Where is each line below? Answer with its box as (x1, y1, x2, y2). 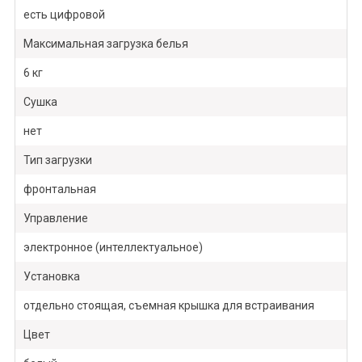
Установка (23, 270, 80, 284)
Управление (23, 212, 88, 225)
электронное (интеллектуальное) (23, 241, 203, 255)
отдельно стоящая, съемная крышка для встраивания (23, 299, 314, 313)
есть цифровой (23, 8, 105, 22)
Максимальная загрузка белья (23, 37, 188, 51)
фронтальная (23, 183, 96, 196)
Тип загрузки (23, 154, 92, 167)
